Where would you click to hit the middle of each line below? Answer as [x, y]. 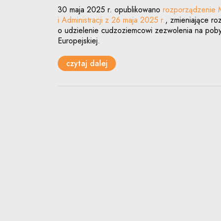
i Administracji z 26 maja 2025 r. [111, 20]
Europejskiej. [79, 41]
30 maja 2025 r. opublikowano [110, 10]
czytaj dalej [87, 63]
